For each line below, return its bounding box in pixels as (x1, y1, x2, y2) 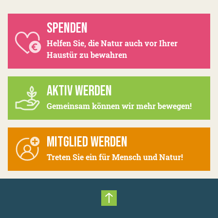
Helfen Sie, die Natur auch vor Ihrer (47, 37, 178, 48)
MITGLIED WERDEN (47, 133, 127, 151)
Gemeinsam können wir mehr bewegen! (47, 100, 192, 111)
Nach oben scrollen (108, 199, 194, 215)
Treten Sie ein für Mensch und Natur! (47, 151, 183, 162)
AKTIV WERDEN (47, 82, 112, 100)
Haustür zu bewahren (47, 49, 127, 60)
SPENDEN (47, 19, 88, 37)
